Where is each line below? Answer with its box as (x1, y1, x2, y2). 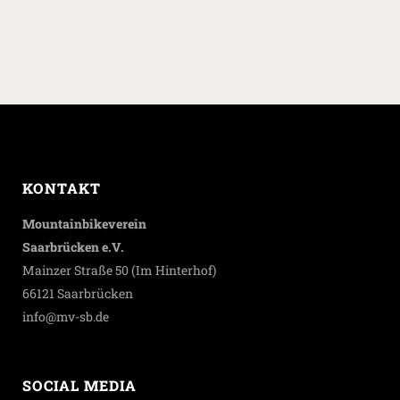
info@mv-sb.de (22, 308, 109, 325)
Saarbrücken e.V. (22, 238, 124, 255)
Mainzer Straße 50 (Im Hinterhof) (22, 262, 216, 279)
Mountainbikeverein (22, 215, 146, 232)
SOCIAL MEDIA (22, 376, 137, 395)
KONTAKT (22, 179, 101, 197)
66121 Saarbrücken (22, 285, 133, 302)
